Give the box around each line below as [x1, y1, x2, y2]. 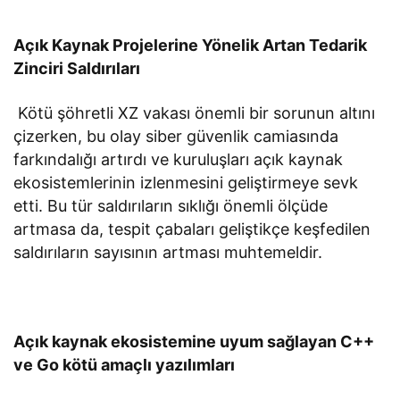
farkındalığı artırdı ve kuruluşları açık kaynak [13, 150, 344, 170]
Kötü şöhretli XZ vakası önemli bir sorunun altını [13, 104, 376, 123]
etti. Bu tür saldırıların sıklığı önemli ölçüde [13, 196, 329, 216]
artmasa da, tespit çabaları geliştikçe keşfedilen [13, 220, 371, 239]
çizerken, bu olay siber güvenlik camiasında [13, 127, 339, 146]
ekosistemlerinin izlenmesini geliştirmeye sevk [13, 173, 359, 193]
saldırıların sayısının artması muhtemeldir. [13, 243, 323, 262]
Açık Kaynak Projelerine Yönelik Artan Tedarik [13, 36, 368, 55]
